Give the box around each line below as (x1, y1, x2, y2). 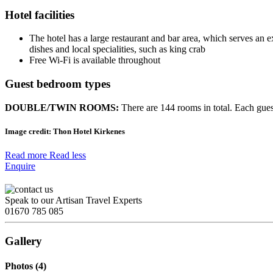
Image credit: (5, 127, 51, 136)
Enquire (5, 161, 35, 172)
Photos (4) (5, 261, 46, 272)
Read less (49, 150, 86, 161)
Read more (5, 150, 47, 161)
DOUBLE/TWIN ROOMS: (5, 102, 121, 113)
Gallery (5, 234, 42, 247)
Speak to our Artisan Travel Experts (5, 195, 142, 206)
